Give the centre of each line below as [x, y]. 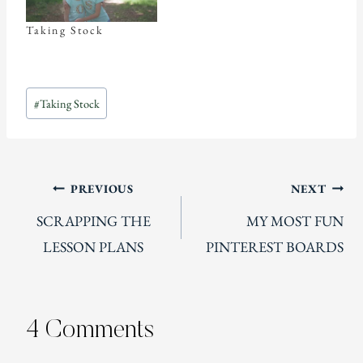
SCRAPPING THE [93, 220]
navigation [71, 232]
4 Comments [90, 330]
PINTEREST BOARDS [275, 246]
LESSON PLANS [93, 246]
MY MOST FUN [295, 220]
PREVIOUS [102, 188]
